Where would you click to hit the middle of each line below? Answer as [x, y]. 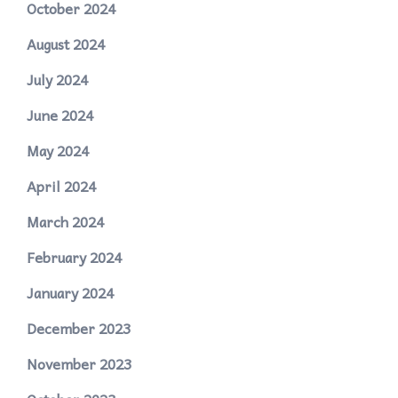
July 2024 [57, 80]
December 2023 [79, 328]
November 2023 [79, 364]
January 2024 [70, 293]
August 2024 [66, 44]
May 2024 [58, 151]
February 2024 [74, 257]
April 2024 [61, 186]
